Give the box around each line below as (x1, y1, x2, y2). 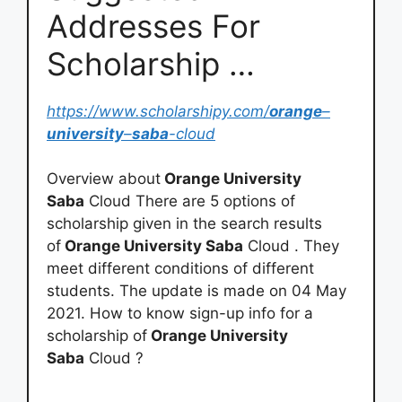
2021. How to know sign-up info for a (47, 304, 313, 322)
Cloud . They (243, 237, 339, 255)
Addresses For (47, 6, 260, 45)
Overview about (47, 170, 161, 188)
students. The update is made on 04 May (47, 282, 346, 300)
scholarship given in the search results (47, 214, 322, 232)
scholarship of (47, 327, 147, 345)
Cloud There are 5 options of (84, 192, 295, 210)
